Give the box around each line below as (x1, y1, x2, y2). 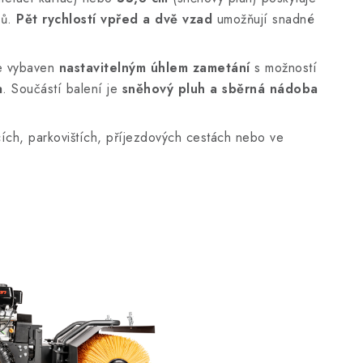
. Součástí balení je (2, 79, 122, 98)
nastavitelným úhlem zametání (58, 58, 250, 77)
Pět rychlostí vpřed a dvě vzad (16, 10, 212, 28)
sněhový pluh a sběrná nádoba (122, 79, 318, 98)
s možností (250, 58, 317, 77)
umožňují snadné (212, 10, 314, 28)
